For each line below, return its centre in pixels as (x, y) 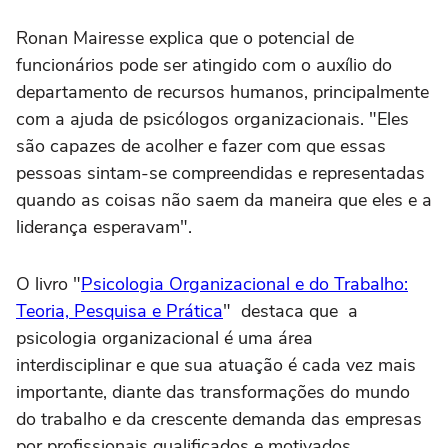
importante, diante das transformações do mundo (213, 392)
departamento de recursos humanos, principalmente (222, 92)
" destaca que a (290, 311)
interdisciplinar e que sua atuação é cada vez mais (216, 365)
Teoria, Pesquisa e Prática (119, 311)
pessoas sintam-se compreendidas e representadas (220, 173)
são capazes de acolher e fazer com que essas (201, 146)
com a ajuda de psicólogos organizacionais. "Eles (212, 119)
